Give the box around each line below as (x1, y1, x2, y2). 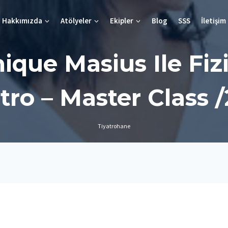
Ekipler (110, 15, 133, 25)
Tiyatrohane (98, 122, 130, 130)
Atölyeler (61, 15, 92, 25)
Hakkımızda (2, 15, 42, 25)
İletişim (201, 15, 226, 25)
